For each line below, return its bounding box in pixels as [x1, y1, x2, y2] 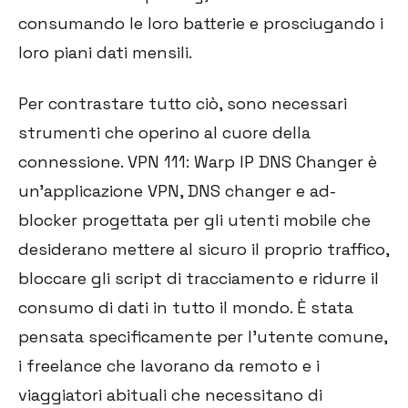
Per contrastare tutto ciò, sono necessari [18, 92, 347, 114]
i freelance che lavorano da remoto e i [18, 354, 320, 376]
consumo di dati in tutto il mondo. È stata [18, 296, 353, 318]
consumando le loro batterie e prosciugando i [18, 12, 383, 34]
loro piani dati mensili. [18, 41, 192, 63]
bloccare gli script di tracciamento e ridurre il [18, 267, 379, 289]
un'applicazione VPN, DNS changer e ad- [18, 179, 336, 201]
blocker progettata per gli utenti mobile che [18, 209, 371, 230]
